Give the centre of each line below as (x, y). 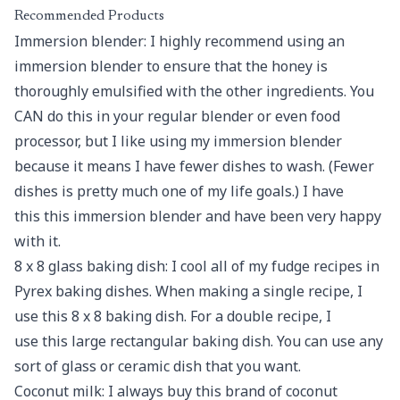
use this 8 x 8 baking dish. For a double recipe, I (173, 316)
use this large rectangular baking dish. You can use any (199, 341)
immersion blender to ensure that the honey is (171, 66)
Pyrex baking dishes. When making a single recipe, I (188, 291)
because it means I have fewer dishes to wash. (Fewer (194, 166)
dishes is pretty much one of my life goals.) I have (179, 191)
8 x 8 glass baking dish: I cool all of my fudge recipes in (197, 266)
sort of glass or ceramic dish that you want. (158, 366)
